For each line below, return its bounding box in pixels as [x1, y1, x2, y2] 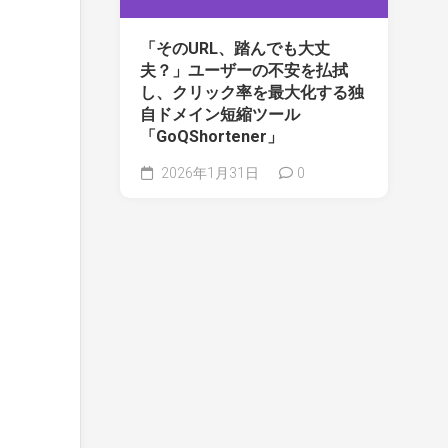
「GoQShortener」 [140, 127, 283, 147]
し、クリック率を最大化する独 [140, 83, 364, 103]
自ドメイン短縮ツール [140, 105, 300, 125]
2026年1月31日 [158, 165, 259, 182]
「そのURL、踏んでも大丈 [140, 39, 330, 59]
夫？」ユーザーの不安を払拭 [140, 61, 348, 81]
